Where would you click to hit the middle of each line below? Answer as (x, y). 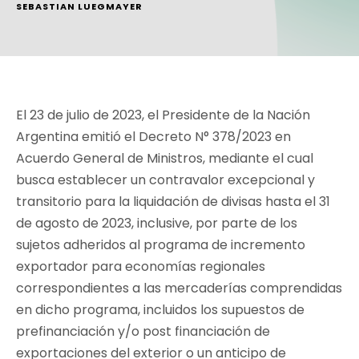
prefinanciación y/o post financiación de (143, 331)
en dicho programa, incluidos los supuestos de (160, 309)
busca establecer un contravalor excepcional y (165, 179)
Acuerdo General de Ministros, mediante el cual (165, 158)
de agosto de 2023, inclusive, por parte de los (157, 223)
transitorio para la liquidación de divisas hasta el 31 (173, 201)
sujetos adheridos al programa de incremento (161, 244)
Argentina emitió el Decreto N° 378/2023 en (153, 136)
